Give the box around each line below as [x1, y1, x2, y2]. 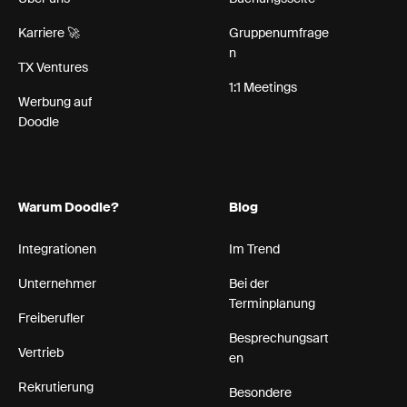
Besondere [229, 387, 292, 401]
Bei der [229, 278, 269, 292]
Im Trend [229, 243, 280, 257]
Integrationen [18, 243, 96, 257]
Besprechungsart [229, 333, 329, 346]
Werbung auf [18, 96, 92, 110]
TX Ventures [18, 62, 88, 75]
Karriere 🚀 [18, 27, 80, 41]
